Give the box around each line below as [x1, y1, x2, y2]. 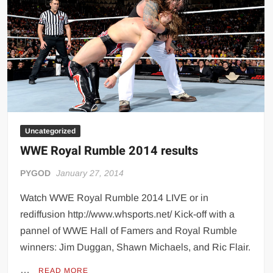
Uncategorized [25, 126, 76, 135]
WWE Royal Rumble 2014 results [20, 141, 199, 160]
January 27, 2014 [56, 168, 124, 178]
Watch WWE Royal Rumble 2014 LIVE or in [20, 192, 209, 203]
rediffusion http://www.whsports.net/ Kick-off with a [20, 208, 235, 219]
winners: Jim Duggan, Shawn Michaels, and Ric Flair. [20, 241, 251, 252]
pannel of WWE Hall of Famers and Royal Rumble [20, 225, 238, 236]
